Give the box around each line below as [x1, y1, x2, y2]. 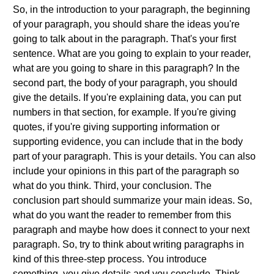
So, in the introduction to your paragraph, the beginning [13, 4, 250, 15]
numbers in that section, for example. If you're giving [13, 107, 236, 117]
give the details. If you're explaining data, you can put [13, 92, 241, 103]
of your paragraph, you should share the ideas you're [13, 19, 240, 29]
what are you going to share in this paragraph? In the [13, 63, 240, 73]
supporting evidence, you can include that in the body [13, 136, 243, 147]
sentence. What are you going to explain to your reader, [13, 48, 251, 59]
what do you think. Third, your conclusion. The [13, 180, 212, 191]
